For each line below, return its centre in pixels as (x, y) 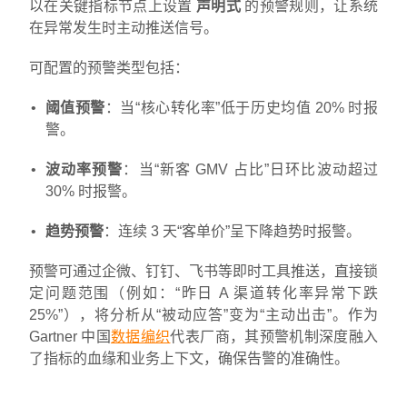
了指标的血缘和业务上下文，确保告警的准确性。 (189, 358)
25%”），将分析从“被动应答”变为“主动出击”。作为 (203, 314)
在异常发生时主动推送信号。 (124, 27)
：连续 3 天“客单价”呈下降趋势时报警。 (232, 231)
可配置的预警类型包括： (109, 67)
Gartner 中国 (70, 336)
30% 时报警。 (90, 191)
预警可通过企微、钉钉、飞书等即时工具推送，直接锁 (203, 271)
